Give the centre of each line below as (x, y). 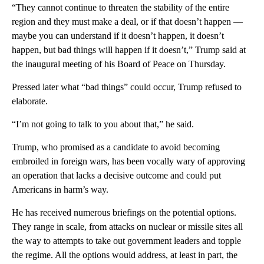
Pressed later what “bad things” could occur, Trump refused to (127, 87)
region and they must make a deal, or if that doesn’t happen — (127, 22)
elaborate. (30, 101)
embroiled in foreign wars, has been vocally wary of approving (128, 161)
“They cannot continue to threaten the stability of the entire (121, 8)
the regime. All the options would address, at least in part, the (125, 255)
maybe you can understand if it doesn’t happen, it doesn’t (118, 36)
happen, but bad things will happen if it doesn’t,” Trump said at (129, 50)
